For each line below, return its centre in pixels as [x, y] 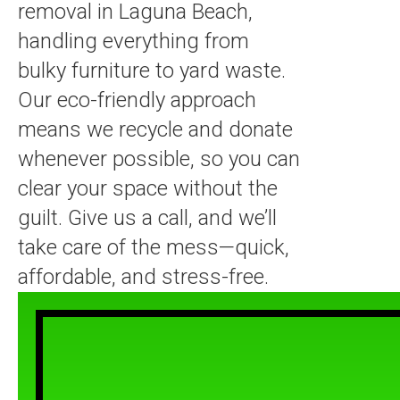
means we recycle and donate [155, 129]
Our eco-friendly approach [137, 100]
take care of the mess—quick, [154, 247]
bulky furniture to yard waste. [152, 71]
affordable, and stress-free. [143, 277]
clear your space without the [148, 188]
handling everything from [133, 41]
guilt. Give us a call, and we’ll [147, 218]
